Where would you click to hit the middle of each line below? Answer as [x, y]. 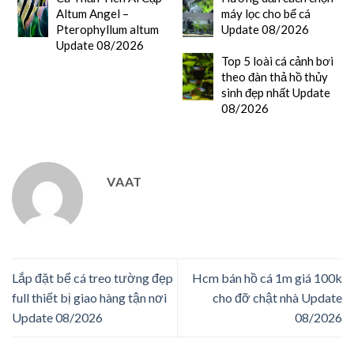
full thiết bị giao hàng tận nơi [89, 298]
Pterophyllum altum [107, 30]
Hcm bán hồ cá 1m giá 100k [267, 278]
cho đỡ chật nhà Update [277, 298]
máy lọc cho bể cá [265, 14]
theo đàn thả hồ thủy [274, 77]
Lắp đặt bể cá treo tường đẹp [92, 278]
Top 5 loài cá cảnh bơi [277, 61]
